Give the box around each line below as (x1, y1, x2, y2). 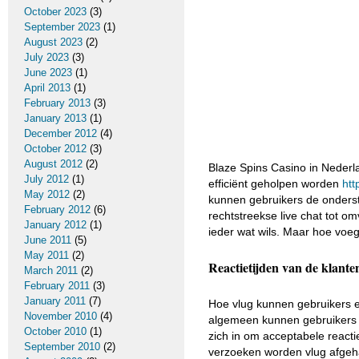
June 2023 (24, 67, 72, 79)
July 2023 (24, 51, 69, 63)
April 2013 (24, 82, 71, 94)
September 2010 (24, 341, 100, 353)
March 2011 (24, 264, 78, 276)
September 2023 (24, 21, 100, 33)
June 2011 (24, 234, 71, 246)
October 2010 (24, 325, 87, 337)
